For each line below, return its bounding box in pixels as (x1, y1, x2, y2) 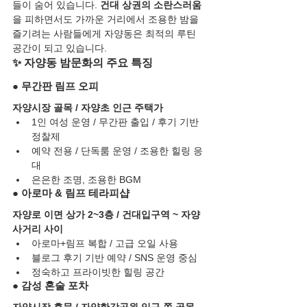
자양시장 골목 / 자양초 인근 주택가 (12, 102, 163, 114)
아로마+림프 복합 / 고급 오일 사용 (32, 238, 178, 249)
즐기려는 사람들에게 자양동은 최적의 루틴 (12, 28, 199, 40)
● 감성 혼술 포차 (12, 280, 88, 292)
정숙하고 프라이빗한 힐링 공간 (32, 267, 164, 278)
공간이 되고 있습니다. (12, 42, 107, 54)
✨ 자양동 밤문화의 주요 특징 (12, 57, 153, 69)
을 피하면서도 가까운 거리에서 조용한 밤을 (12, 14, 201, 25)
